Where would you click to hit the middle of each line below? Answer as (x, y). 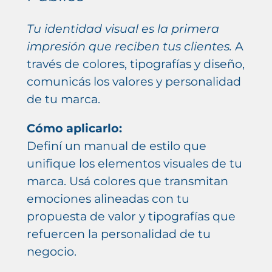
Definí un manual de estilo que (116, 146)
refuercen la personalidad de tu (118, 234)
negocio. (51, 252)
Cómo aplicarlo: (74, 128)
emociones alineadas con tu (108, 199)
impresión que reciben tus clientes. (129, 46)
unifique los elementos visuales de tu (134, 164)
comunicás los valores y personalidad (134, 81)
